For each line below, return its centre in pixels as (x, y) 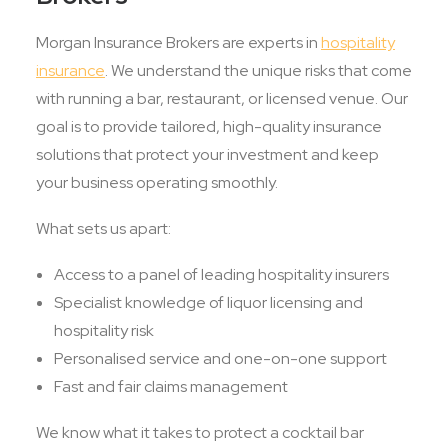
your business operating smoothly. (157, 182)
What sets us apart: (103, 228)
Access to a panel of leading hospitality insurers (221, 274)
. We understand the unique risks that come (258, 70)
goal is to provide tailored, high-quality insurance (209, 126)
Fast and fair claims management (171, 386)
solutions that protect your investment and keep (207, 154)
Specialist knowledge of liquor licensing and (208, 302)
